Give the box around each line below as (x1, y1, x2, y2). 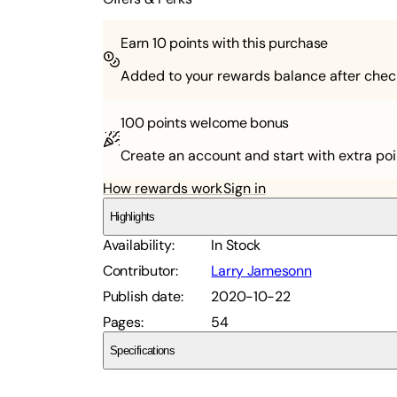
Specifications (110, 344, 175, 358)
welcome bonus (186, 113, 290, 133)
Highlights (110, 210, 155, 224)
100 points (121, 113, 187, 133)
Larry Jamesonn (211, 261, 312, 281)
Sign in (223, 179, 266, 198)
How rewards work (103, 179, 222, 198)
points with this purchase (166, 34, 329, 53)
